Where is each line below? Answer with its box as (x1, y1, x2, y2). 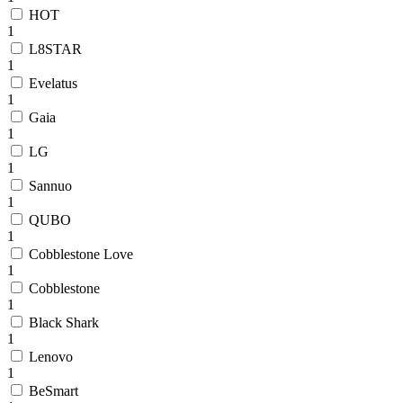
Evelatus (25, 76, 77, 92)
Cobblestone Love (25, 246, 133, 263)
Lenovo (25, 349, 73, 365)
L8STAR (25, 41, 82, 58)
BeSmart (25, 383, 78, 399)
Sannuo (25, 178, 72, 194)
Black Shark (25, 315, 99, 331)
